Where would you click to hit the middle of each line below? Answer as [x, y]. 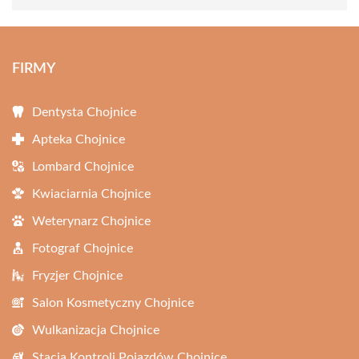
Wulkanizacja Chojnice [96, 330]
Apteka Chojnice [79, 139]
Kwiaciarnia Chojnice [91, 194]
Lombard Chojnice [83, 167]
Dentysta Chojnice [84, 112]
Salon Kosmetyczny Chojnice [113, 303]
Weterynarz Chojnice [91, 221]
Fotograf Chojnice [83, 248]
